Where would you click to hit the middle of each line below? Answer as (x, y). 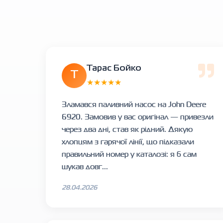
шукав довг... (85, 167)
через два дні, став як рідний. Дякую (127, 129)
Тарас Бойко (114, 69)
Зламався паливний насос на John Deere (134, 105)
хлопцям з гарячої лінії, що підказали (128, 142)
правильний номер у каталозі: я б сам (129, 154)
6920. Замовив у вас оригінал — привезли (138, 117)
